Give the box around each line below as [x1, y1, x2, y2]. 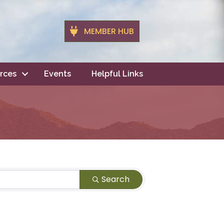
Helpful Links [91, 68, 143, 78]
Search [101, 173, 129, 185]
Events [44, 68, 71, 78]
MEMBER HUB [83, 25, 134, 37]
